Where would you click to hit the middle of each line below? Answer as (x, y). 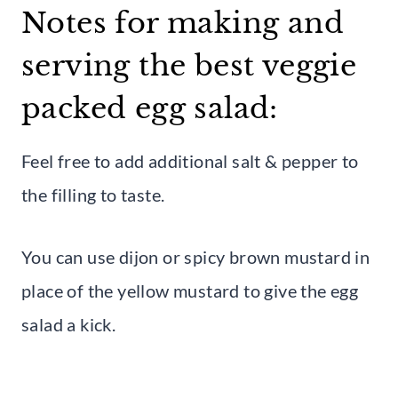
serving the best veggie (189, 65)
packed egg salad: (150, 108)
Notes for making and (183, 23)
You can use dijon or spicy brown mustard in (196, 256)
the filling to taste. (93, 194)
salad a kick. (69, 324)
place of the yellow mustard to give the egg (190, 290)
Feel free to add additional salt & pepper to (190, 160)
